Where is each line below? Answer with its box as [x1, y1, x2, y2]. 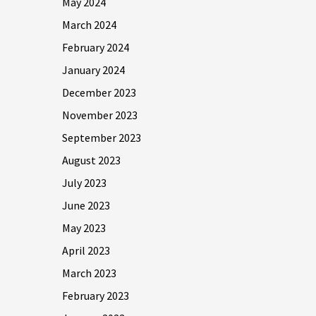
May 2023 [62, 221, 106, 235]
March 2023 [62, 266, 116, 280]
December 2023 [62, 85, 136, 99]
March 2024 [62, 18, 116, 32]
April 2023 [62, 243, 110, 257]
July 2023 [62, 176, 107, 190]
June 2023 [62, 198, 110, 212]
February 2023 [62, 288, 129, 303]
